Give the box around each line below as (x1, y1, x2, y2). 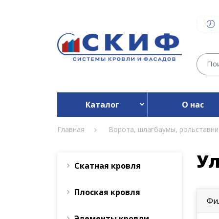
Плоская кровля (74, 187, 140, 197)
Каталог (85, 99, 119, 110)
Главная (57, 125, 85, 134)
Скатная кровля (74, 160, 141, 171)
